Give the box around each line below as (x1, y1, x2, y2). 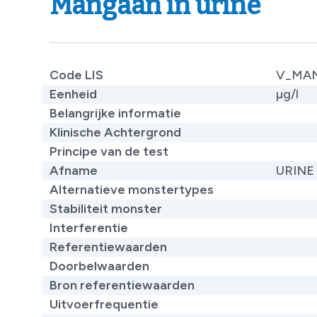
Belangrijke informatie (50, 105, 181, 121)
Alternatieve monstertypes (50, 181, 214, 197)
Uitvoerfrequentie (50, 296, 158, 312)
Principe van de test (50, 143, 168, 159)
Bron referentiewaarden (50, 277, 195, 293)
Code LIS (50, 67, 103, 83)
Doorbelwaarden (50, 258, 149, 274)
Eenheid (50, 86, 97, 102)
